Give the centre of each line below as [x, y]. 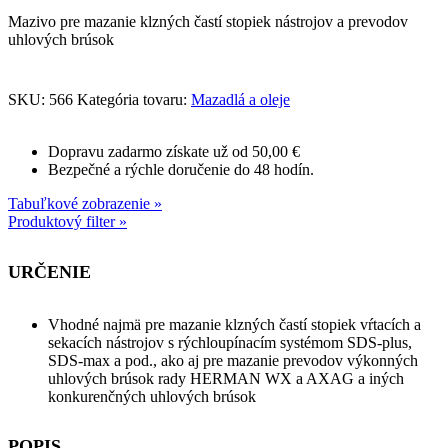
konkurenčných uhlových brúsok [152, 396]
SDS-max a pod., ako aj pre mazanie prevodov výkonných [233, 360]
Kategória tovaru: [134, 100]
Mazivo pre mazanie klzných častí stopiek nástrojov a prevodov [208, 22]
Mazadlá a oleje [240, 100]
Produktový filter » [67, 222]
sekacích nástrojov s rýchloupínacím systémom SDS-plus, [230, 342]
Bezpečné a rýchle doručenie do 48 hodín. [181, 170]
